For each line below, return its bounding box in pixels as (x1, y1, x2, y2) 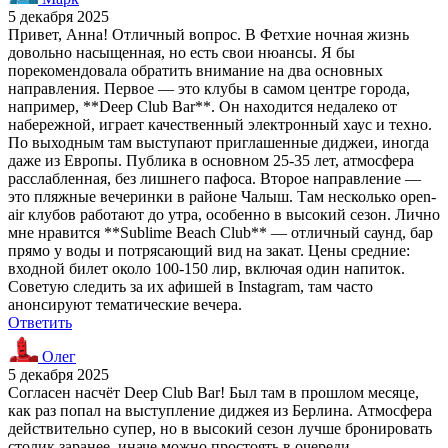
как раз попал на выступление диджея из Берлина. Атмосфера (8, 401, 432, 419)
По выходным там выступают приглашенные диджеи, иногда (8, 133, 429, 151)
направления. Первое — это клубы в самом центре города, (8, 79, 410, 97)
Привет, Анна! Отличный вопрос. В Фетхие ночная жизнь (8, 25, 409, 43)
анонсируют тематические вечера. (8, 295, 242, 313)
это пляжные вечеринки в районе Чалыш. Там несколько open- (8, 187, 436, 205)
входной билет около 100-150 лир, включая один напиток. (8, 259, 405, 277)
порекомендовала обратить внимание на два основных (8, 61, 383, 79)
